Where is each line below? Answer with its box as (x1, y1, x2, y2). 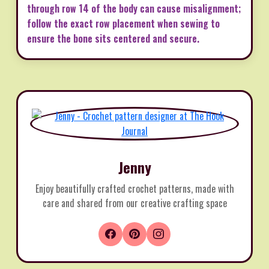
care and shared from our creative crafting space (42, 195, 227, 210)
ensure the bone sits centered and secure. (27, 31, 199, 46)
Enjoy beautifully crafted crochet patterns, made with (35, 181, 234, 196)
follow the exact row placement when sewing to (27, 16, 220, 31)
